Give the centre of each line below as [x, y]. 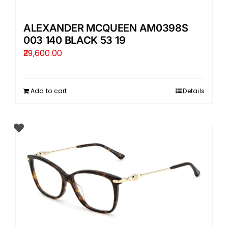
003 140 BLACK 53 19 [74, 40]
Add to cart [49, 91]
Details [194, 91]
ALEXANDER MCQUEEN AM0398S [106, 28]
